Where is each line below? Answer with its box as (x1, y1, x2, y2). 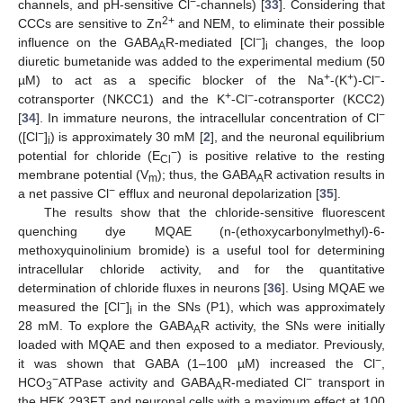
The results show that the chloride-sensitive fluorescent (43, 204, 385, 219)
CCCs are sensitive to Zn (18, 15, 162, 31)
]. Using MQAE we (282, 280, 385, 295)
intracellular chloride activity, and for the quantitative (18, 261, 385, 276)
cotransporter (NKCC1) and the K (18, 91, 226, 106)
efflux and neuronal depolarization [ (115, 185, 319, 201)
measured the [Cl (18, 299, 121, 314)
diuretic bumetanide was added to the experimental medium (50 (18, 53, 385, 68)
